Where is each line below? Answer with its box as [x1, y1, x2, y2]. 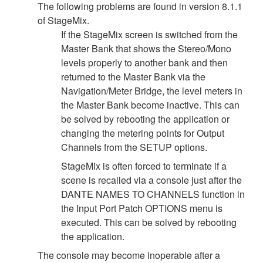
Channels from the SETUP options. [61, 140, 207, 154]
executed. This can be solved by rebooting [61, 215, 237, 229]
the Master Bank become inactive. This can [61, 97, 240, 112]
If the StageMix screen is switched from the [61, 27, 238, 41]
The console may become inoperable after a [38, 248, 220, 262]
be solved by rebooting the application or [61, 112, 230, 126]
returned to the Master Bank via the [61, 69, 205, 83]
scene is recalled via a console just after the [61, 173, 242, 187]
